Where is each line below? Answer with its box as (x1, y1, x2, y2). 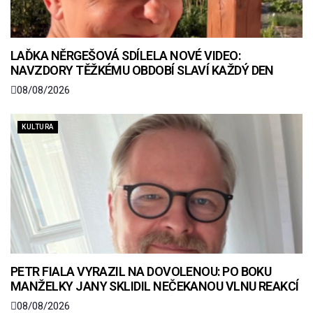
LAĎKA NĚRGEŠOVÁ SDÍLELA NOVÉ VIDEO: (10, 48, 241, 64)
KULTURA (22, 123, 54, 131)
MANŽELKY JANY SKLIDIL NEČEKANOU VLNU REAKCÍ (10, 279, 299, 294)
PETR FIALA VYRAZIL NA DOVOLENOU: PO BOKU (10, 264, 272, 279)
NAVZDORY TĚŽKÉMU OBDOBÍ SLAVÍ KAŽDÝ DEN (10, 63, 274, 78)
